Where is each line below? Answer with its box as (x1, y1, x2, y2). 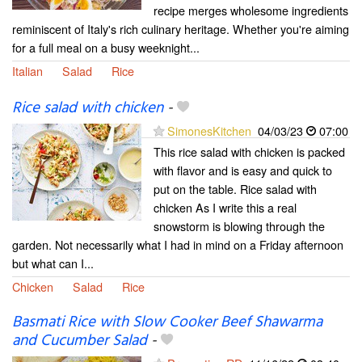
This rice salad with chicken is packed (154, 143, 345, 161)
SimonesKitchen (167, 122, 251, 140)
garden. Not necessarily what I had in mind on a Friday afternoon (12, 236, 343, 254)
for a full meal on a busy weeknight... (12, 38, 200, 56)
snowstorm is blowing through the (154, 217, 325, 235)
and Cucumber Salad (12, 329, 147, 354)
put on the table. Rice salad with (154, 180, 317, 198)
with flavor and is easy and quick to (154, 162, 332, 179)
